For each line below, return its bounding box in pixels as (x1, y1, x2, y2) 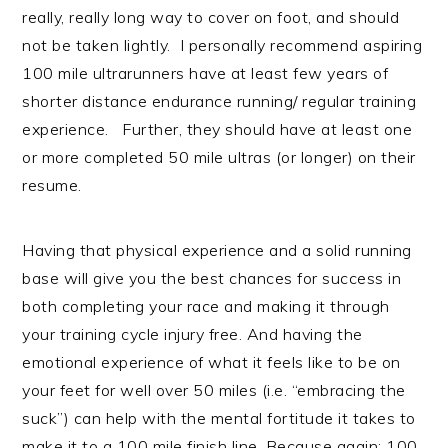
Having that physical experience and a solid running (22, 240, 412, 261)
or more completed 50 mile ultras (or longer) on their (22, 147, 416, 168)
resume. (22, 175, 87, 196)
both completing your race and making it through (22, 296, 390, 317)
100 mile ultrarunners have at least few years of (22, 63, 389, 84)
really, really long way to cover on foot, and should (22, 7, 400, 28)
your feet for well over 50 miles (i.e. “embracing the (22, 380, 406, 401)
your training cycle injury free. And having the (22, 324, 363, 345)
